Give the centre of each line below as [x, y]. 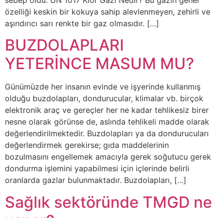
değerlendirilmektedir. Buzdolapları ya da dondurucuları [107, 134]
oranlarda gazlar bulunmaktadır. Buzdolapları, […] [96, 180]
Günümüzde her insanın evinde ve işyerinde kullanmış [103, 87]
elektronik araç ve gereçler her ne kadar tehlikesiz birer [107, 110]
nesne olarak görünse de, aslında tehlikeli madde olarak [107, 122]
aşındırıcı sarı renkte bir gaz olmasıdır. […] [82, 23]
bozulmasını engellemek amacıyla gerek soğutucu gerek [108, 157]
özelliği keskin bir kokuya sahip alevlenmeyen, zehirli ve [108, 11]
